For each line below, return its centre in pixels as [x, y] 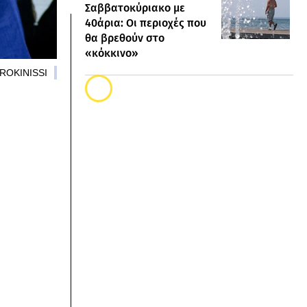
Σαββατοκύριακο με [135, 8]
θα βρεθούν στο [125, 38]
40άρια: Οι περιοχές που [146, 23]
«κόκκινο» [112, 53]
